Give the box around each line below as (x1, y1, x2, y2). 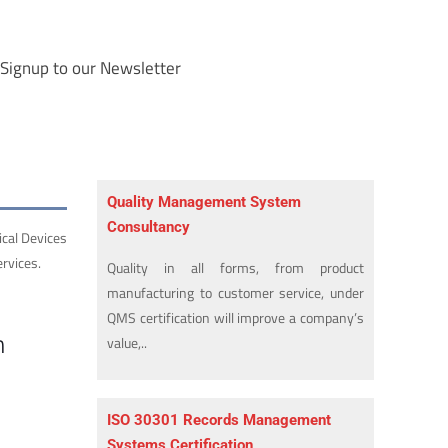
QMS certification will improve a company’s (107, 307, 364, 329)
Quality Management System (107, 193, 302, 212)
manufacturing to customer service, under (107, 282, 364, 304)
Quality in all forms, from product (107, 257, 364, 279)
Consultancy (107, 218, 191, 237)
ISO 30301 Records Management (107, 411, 332, 430)
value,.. (107, 332, 148, 354)
